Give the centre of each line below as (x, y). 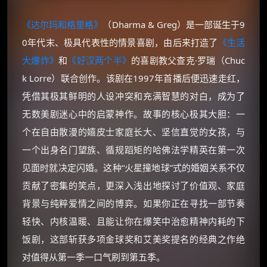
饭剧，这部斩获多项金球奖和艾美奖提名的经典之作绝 (133, 239)
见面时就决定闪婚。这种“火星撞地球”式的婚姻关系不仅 (133, 167)
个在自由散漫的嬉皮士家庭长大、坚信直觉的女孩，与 (133, 132)
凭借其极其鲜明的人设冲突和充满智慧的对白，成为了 (133, 96)
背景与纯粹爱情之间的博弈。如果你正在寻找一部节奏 (133, 203)
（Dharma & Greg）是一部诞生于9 (174, 24)
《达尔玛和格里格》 (63, 24)
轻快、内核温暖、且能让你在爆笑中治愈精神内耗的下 (133, 221)
